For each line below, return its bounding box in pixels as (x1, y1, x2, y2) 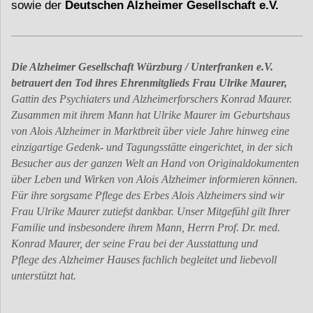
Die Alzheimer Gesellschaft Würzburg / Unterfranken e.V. (11, 61, 273, 73)
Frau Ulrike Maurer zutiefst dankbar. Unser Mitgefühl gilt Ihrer (11, 205, 290, 218)
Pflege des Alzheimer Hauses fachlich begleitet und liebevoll (11, 254, 277, 266)
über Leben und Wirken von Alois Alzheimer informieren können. (11, 173, 298, 186)
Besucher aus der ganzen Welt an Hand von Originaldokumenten (11, 157, 299, 170)
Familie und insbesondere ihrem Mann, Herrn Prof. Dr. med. (11, 221, 280, 234)
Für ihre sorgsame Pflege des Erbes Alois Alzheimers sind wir (11, 189, 284, 202)
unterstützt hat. (11, 270, 76, 282)
